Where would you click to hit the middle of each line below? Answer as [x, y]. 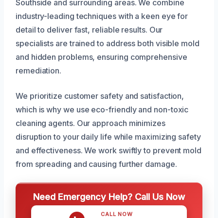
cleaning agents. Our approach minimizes [91, 123]
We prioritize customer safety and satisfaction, [100, 96]
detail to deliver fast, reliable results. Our [89, 29]
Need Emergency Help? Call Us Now [109, 196]
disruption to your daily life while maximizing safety [108, 136]
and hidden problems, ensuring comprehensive [101, 57]
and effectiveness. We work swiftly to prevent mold [109, 150]
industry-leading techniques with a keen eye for [102, 16]
